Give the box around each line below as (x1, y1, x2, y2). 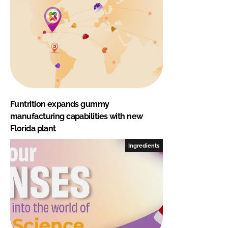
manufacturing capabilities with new (10, 111, 143, 121)
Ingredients (128, 142, 160, 149)
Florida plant (10, 123, 56, 133)
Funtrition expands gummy (10, 99, 109, 109)
